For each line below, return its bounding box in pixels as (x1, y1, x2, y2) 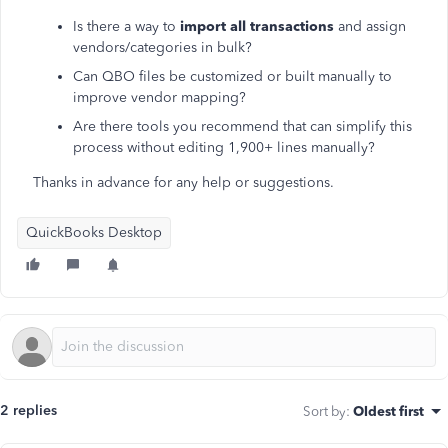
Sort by (303, 403, 346, 419)
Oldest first (353, 403, 424, 419)
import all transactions (180, 18, 334, 35)
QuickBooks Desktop (26, 224, 162, 241)
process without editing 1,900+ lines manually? (73, 139, 375, 156)
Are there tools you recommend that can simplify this (73, 118, 412, 135)
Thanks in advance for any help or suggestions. (33, 174, 334, 191)
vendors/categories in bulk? (73, 39, 252, 56)
